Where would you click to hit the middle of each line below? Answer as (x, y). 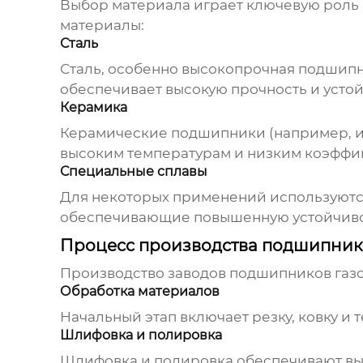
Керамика (93, 108)
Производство (113, 273)
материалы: (102, 26)
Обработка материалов (139, 292)
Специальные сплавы (133, 172)
